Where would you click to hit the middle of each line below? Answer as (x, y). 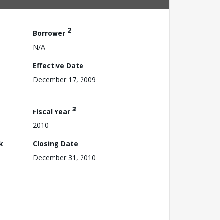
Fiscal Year (53, 111)
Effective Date (58, 65)
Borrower (50, 33)
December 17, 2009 (64, 79)
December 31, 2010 (64, 158)
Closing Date (55, 144)
